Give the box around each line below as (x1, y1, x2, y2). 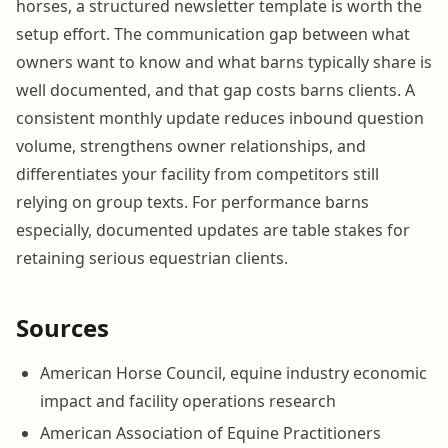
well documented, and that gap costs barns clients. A (16, 78, 415, 101)
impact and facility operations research (40, 389, 336, 412)
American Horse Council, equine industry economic (40, 361, 427, 384)
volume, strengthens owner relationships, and (16, 134, 366, 157)
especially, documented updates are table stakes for (16, 218, 410, 241)
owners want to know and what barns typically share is (16, 50, 432, 73)
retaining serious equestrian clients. (16, 246, 288, 269)
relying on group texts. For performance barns (16, 190, 369, 213)
